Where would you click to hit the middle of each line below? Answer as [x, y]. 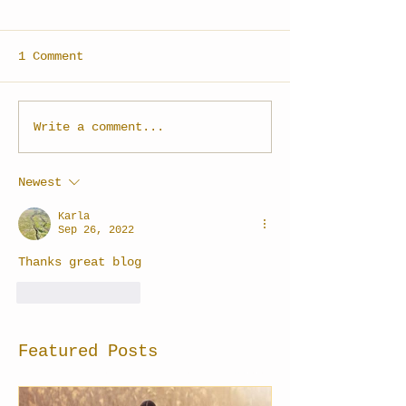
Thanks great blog [80, 262]
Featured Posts [88, 352]
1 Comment [51, 57]
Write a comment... [99, 126]
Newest [40, 183]
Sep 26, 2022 [96, 231]
